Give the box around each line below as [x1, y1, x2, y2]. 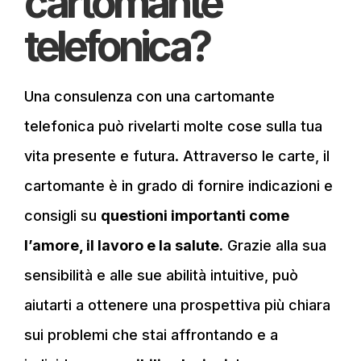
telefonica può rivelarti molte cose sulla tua [24, 117, 322, 135]
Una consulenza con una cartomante [24, 87, 275, 105]
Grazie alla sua [223, 236, 326, 254]
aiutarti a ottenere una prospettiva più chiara [24, 296, 330, 313]
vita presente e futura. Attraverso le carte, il [24, 147, 330, 164]
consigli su [24, 206, 101, 224]
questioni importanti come [101, 206, 289, 224]
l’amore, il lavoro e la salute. [24, 236, 223, 254]
